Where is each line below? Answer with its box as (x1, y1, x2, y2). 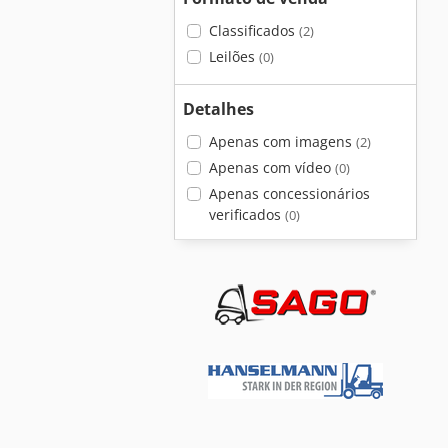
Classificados (208, 21, 299, 40)
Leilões (208, 47, 259, 66)
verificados (208, 205, 285, 224)
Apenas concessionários (208, 184, 370, 203)
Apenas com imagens (208, 132, 356, 151)
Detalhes (183, 98, 254, 120)
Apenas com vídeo (208, 158, 335, 177)
